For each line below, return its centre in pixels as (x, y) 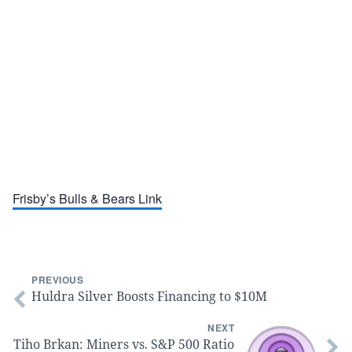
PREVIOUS (57, 280)
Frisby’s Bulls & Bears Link (87, 199)
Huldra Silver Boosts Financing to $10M (149, 297)
